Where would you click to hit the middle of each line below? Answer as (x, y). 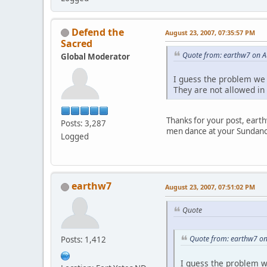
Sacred (77, 43)
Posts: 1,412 (83, 240)
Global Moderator (95, 56)
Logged (75, 136)
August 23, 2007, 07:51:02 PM (210, 187)
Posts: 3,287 (83, 123)
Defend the (98, 32)
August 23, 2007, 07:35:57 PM (210, 32)
